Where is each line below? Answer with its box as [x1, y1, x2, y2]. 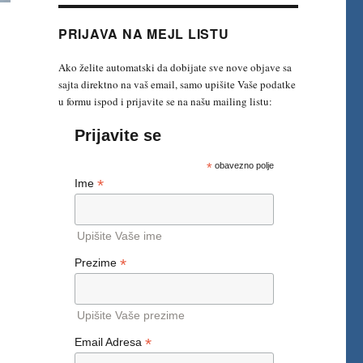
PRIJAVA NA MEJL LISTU [58, 24, 229, 44]
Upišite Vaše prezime [76, 308, 185, 322]
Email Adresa [74, 335, 145, 348]
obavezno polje [211, 160, 274, 171]
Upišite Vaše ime [76, 229, 162, 243]
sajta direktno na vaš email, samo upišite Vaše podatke [58, 77, 296, 92]
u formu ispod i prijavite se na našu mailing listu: [58, 94, 272, 109]
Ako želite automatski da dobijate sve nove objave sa [58, 60, 292, 75]
